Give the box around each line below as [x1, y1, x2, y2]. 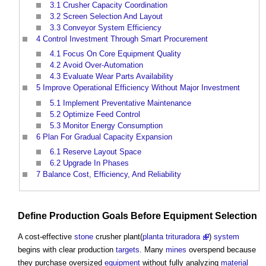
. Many [140, 245, 166, 254]
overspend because [186, 245, 256, 254]
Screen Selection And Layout [63, 11, 163, 21]
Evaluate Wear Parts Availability [63, 72, 173, 81]
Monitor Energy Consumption [63, 121, 163, 130]
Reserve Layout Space [63, 147, 141, 157]
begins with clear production [18, 245, 116, 254]
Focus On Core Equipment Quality [63, 49, 181, 59]
